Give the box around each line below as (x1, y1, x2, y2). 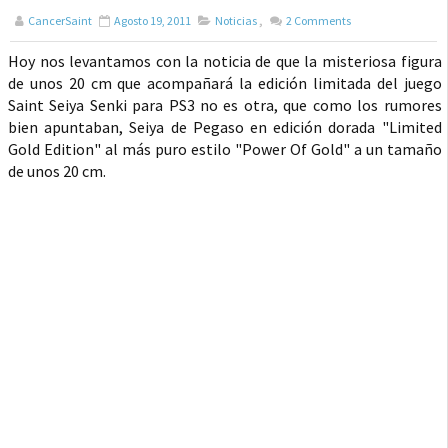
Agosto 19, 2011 (114, 13, 191, 28)
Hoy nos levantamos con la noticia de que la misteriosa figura (8, 51, 442, 71)
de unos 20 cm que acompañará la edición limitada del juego (8, 73, 442, 93)
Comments (292, 13, 351, 28)
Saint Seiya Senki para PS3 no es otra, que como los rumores (8, 95, 442, 115)
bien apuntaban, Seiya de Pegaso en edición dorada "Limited (8, 117, 442, 137)
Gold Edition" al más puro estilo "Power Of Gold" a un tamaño (8, 139, 442, 159)
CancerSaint (28, 13, 92, 28)
